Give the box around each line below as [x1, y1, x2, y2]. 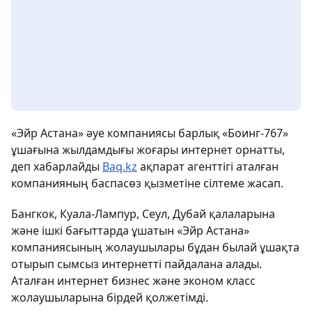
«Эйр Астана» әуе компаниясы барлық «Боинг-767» [11, 125, 288, 141]
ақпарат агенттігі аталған [137, 159, 279, 175]
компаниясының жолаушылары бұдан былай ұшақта [11, 240, 299, 256]
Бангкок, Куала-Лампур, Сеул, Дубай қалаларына [11, 206, 275, 222]
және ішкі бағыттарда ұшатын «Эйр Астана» [11, 223, 249, 239]
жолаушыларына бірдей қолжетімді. [11, 290, 208, 306]
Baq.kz [102, 159, 137, 175]
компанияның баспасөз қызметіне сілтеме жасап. [11, 175, 283, 192]
